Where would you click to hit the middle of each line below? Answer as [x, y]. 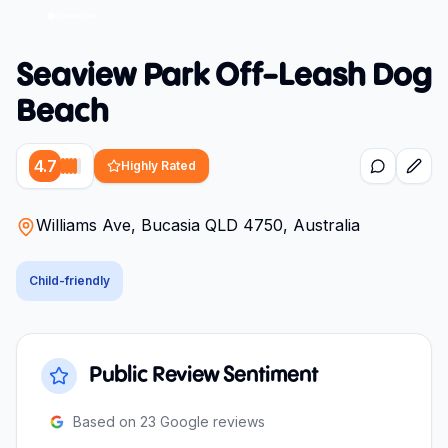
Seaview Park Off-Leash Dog [224, 76]
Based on [106, 421]
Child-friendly [69, 280]
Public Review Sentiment [203, 375]
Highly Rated [158, 165]
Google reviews [210, 421]
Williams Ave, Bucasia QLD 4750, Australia [198, 224]
